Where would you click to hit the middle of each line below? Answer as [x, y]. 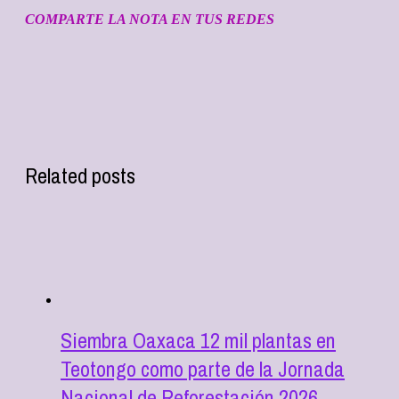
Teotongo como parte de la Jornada [203, 368]
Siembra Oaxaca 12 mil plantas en [198, 340]
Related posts [80, 176]
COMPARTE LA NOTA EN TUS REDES [150, 20]
